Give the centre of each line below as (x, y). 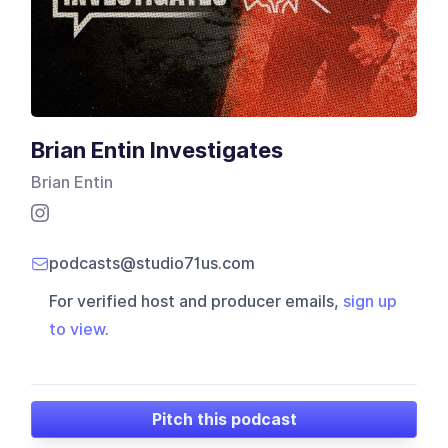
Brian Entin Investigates (157, 150)
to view (77, 330)
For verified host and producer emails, (196, 302)
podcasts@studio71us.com (152, 264)
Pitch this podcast (224, 419)
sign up (370, 302)
